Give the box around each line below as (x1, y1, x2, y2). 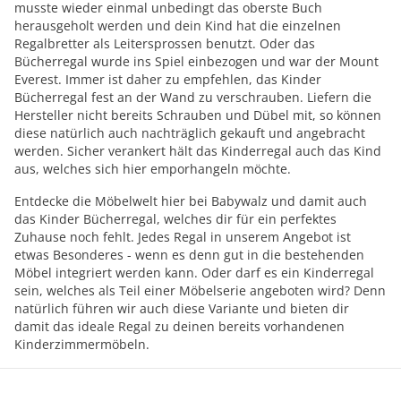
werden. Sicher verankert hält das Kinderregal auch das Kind (14, 142, 381, 159)
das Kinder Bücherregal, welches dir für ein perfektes (14, 210, 337, 227)
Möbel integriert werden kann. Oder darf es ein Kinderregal (14, 264, 374, 281)
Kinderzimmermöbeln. (14, 336, 149, 353)
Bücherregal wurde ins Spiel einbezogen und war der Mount (14, 53, 379, 70)
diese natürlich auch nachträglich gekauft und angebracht (14, 124, 365, 141)
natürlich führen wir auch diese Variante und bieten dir (14, 300, 349, 317)
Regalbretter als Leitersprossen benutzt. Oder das (14, 35, 315, 52)
